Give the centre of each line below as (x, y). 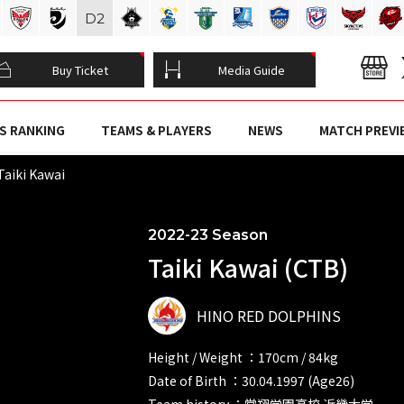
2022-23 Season (208, 234)
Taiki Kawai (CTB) (248, 267)
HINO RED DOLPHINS (269, 315)
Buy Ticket (80, 70)
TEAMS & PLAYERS (156, 130)
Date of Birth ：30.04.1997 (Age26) (251, 380)
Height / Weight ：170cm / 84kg (243, 357)
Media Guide (252, 70)
